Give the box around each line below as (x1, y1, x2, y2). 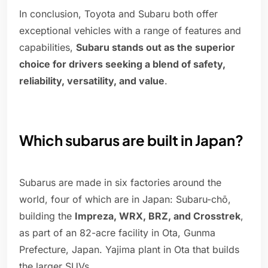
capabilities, (19, 41, 76, 54)
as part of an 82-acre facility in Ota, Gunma (19, 227, 215, 239)
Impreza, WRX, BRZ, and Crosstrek (75, 210, 240, 223)
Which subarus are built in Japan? (19, 131, 243, 150)
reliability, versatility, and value (19, 75, 165, 87)
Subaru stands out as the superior (76, 41, 235, 54)
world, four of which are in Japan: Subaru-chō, (19, 193, 231, 206)
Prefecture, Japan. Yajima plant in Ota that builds (19, 243, 239, 256)
